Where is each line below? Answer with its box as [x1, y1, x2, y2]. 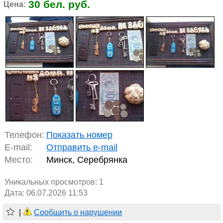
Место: [4, 155, 33, 165]
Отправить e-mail [46, 142, 117, 153]
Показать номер [46, 130, 112, 140]
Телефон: [4, 130, 44, 140]
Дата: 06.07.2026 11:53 [4, 189, 88, 198]
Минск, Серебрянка [46, 155, 127, 165]
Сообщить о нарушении [34, 208, 122, 217]
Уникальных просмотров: [4, 178, 99, 187]
